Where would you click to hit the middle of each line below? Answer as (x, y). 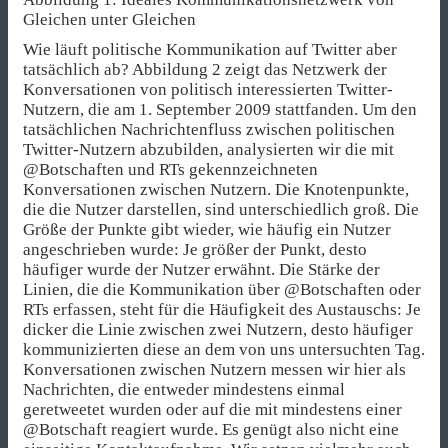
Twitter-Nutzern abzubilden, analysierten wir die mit (208, 149)
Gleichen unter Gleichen (109, 19)
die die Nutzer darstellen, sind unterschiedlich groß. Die (221, 209)
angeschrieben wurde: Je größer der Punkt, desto (195, 249)
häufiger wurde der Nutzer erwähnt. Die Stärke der (201, 269)
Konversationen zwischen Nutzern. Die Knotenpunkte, (216, 189)
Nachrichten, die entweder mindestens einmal (184, 389)
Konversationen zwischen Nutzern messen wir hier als (214, 369)
